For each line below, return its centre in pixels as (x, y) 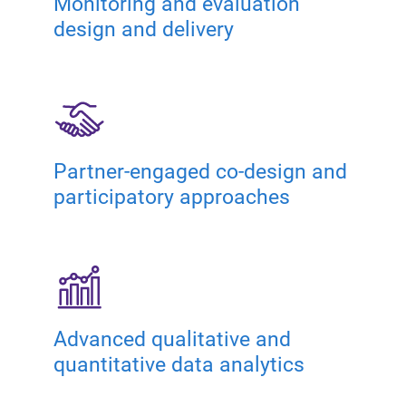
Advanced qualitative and (172, 339)
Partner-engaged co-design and (200, 171)
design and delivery (143, 29)
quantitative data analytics (179, 364)
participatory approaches (171, 197)
